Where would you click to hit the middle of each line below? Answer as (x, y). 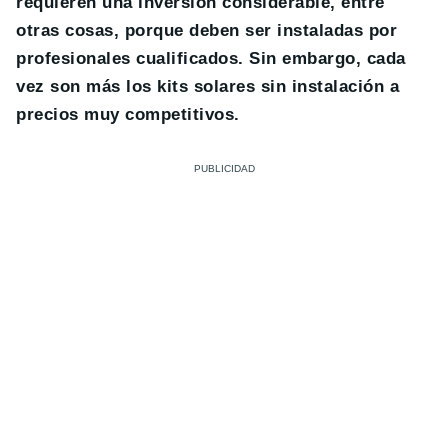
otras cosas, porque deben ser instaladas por (207, 30)
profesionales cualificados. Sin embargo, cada (211, 58)
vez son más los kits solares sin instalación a (208, 86)
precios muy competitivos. (128, 114)
